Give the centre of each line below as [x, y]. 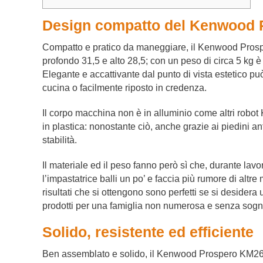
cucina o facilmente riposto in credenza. [124, 88]
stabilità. [60, 140]
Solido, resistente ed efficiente [148, 232]
